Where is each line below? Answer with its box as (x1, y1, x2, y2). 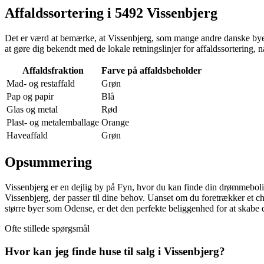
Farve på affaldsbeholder (101, 65, 202, 76)
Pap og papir (6, 91, 54, 102)
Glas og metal (6, 104, 58, 115)
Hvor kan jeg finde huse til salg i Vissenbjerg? (5, 245, 225, 258)
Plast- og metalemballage (6, 117, 99, 128)
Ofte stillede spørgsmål (5, 223, 90, 234)
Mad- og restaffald (6, 78, 75, 89)
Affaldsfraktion (22, 65, 84, 76)
